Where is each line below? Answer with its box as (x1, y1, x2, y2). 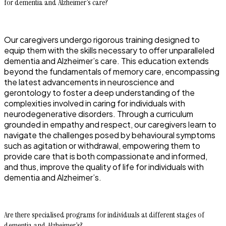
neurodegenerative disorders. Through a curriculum (4, 108, 193, 119)
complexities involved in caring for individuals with (4, 97, 185, 108)
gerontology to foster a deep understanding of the (4, 87, 195, 98)
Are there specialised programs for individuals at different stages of (4, 209, 204, 220)
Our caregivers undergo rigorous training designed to (4, 34, 200, 45)
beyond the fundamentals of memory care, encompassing (4, 66, 219, 77)
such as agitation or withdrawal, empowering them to (4, 140, 200, 151)
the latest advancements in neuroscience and (4, 76, 174, 87)
